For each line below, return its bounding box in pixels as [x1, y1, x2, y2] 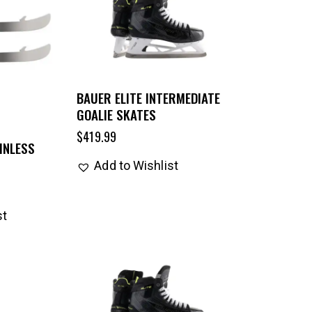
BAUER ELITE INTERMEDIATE [77, 88, 221, 108]
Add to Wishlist [94, 158, 178, 173]
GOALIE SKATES [77, 104, 157, 125]
